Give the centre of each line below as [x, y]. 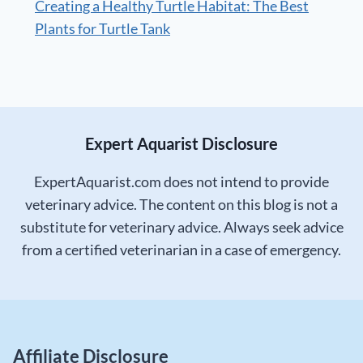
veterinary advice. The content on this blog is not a [181, 205]
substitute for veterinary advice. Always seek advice [181, 227]
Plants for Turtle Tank [102, 29]
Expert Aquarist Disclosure [181, 144]
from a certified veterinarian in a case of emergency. [181, 250]
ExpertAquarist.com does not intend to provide [181, 182]
